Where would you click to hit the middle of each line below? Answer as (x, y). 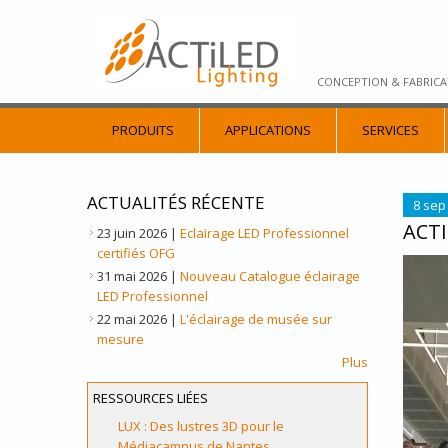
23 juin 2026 (132, 233)
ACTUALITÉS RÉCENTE (176, 202)
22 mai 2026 (132, 319)
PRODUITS (143, 130)
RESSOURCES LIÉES (150, 398)
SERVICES (390, 130)
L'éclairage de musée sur (256, 319)
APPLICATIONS (268, 130)
